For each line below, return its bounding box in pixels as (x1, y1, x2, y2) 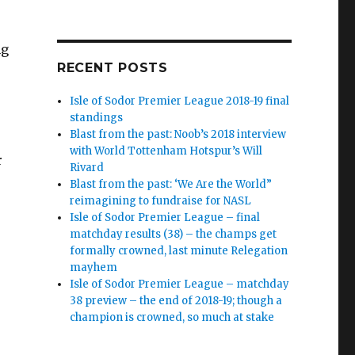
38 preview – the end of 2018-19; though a (70, 293, 283, 307)
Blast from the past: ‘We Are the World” (70, 177, 273, 191)
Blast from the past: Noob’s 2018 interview (70, 127, 287, 141)
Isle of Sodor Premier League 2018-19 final (70, 94, 290, 108)
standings (70, 110, 124, 124)
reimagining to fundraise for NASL (70, 193, 252, 208)
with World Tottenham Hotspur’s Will (70, 143, 263, 158)
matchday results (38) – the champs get (70, 227, 277, 241)
